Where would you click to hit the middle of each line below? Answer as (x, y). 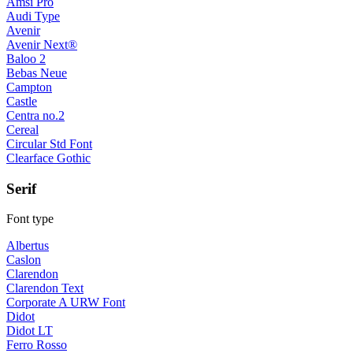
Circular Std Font (49, 143)
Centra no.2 (35, 115)
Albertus (28, 246)
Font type (30, 219)
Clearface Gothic (48, 158)
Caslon (24, 260)
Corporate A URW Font (66, 303)
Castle (22, 101)
